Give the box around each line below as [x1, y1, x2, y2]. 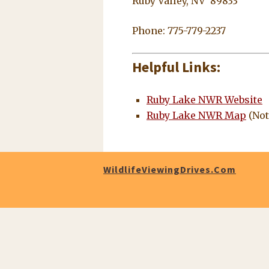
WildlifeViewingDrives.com [103, 163, 236, 175]
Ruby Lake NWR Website [147, 93, 262, 106]
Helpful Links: [132, 57, 223, 76]
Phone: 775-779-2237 [132, 24, 226, 37]
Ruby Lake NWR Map [147, 109, 246, 121]
